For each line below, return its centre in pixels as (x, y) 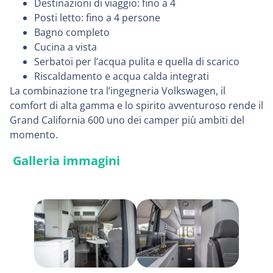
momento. (34, 134)
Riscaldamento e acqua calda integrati (122, 76)
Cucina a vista (66, 47)
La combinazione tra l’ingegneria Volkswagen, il (118, 90)
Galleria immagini (66, 160)
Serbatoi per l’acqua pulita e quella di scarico (137, 61)
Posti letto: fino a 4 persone (97, 17)
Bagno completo (72, 32)
